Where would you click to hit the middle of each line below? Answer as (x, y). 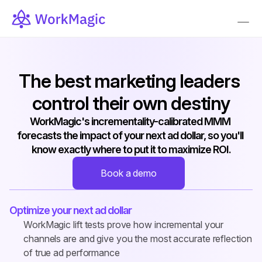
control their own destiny (131, 103)
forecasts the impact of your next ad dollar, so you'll (130, 135)
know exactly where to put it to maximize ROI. (131, 149)
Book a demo (129, 173)
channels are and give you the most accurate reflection (138, 239)
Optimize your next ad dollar (70, 210)
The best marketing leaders (129, 81)
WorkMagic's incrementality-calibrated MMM (130, 121)
